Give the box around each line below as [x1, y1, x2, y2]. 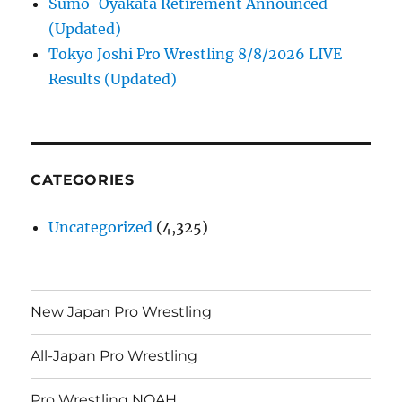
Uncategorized [48, 217, 153, 236]
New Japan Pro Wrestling [31, 303, 213, 321]
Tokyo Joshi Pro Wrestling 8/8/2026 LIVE [48, 44, 343, 63]
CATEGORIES [31, 170, 135, 188]
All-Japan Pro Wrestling [31, 347, 198, 365]
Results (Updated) [48, 69, 178, 88]
